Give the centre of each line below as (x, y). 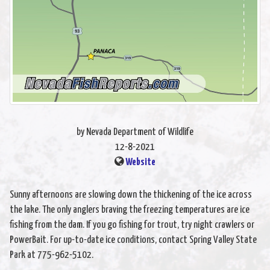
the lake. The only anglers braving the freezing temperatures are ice (130, 210)
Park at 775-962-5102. (52, 255)
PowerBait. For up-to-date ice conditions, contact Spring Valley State (133, 240)
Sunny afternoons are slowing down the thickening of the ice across (131, 195)
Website (140, 162)
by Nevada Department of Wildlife (135, 132)
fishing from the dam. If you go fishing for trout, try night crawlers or (132, 225)
